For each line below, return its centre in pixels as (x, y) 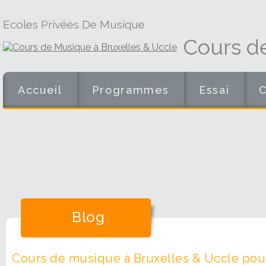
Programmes (131, 90)
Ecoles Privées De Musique (74, 24)
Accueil (40, 90)
